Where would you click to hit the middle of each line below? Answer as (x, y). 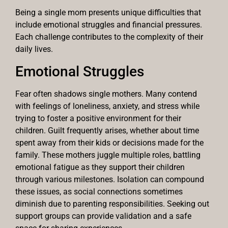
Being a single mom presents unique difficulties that (108, 13)
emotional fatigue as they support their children (100, 167)
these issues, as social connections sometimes (99, 191)
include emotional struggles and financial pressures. (109, 25)
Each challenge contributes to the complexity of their (109, 37)
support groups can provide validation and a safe (103, 216)
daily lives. (34, 49)
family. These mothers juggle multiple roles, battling (108, 155)
